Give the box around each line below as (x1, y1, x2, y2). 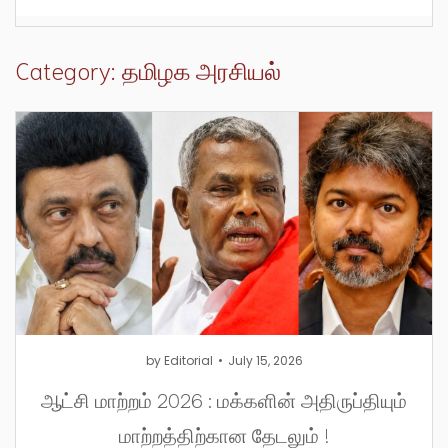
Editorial (163, 351, 213, 369)
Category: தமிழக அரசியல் (15, 52, 281, 85)
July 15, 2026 (227, 351, 303, 369)
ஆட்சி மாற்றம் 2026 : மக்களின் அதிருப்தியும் (41, 385, 407, 412)
